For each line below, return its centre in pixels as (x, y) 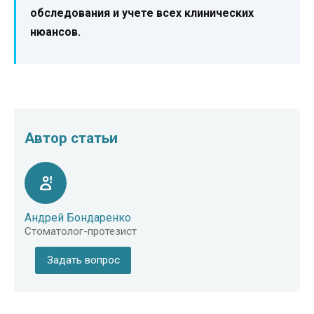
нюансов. (55, 32)
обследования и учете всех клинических (142, 13)
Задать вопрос (83, 260)
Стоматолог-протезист (81, 232)
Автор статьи (71, 138)
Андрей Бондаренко (78, 218)
